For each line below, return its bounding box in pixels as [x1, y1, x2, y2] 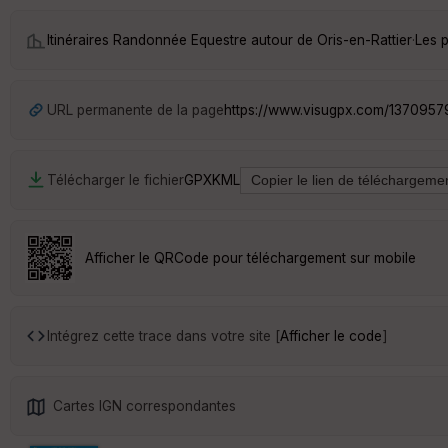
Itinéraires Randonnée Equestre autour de [47, 31, 317, 48]
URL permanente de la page [47, 101, 224, 118]
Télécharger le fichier [47, 171, 184, 188]
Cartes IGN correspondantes [53, 397, 236, 414]
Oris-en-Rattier [317, 31, 412, 48]
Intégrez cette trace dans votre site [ [47, 327, 280, 344]
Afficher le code [280, 327, 382, 344]
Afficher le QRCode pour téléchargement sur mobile [85, 249, 416, 266]
